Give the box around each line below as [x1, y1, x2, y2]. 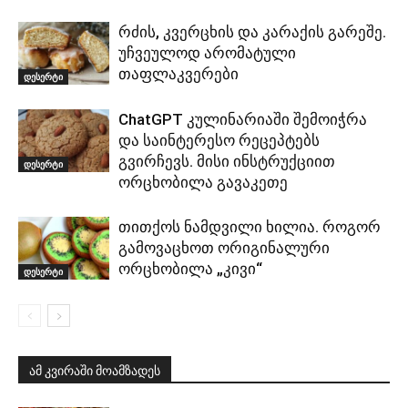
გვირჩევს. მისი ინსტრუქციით [118, 151, 335, 170]
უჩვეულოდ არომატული [118, 43, 296, 62]
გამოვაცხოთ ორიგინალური [118, 238, 330, 257]
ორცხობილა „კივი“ [118, 259, 262, 278]
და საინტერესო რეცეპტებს [118, 130, 320, 149]
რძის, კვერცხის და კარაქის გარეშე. [118, 22, 386, 41]
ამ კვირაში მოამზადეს [29, 362, 160, 378]
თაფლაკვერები [118, 64, 239, 83]
